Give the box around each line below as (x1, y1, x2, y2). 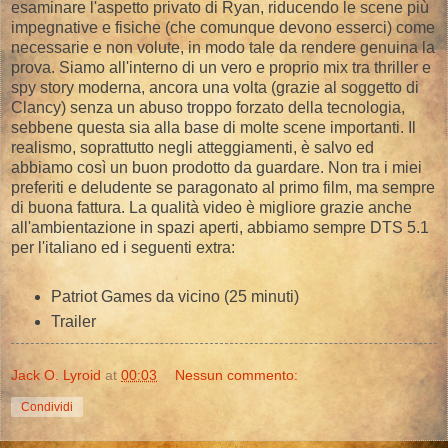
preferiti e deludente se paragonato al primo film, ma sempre (11, 178, 435, 196)
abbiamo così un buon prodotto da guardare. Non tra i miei (11, 158, 422, 176)
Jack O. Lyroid (11, 367, 101, 384)
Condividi (21, 400, 73, 415)
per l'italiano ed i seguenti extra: (11, 238, 235, 256)
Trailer (50, 313, 96, 331)
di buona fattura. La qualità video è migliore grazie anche (11, 198, 412, 216)
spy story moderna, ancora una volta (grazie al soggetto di (11, 78, 419, 96)
